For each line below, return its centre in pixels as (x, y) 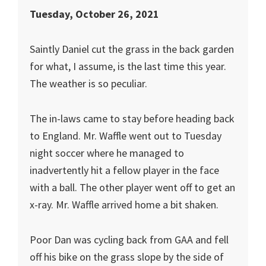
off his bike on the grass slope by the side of (127, 257)
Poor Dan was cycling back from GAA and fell (129, 240)
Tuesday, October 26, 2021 (94, 14)
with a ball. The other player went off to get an (132, 187)
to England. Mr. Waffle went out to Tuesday (126, 136)
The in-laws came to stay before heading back (132, 118)
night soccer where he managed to (107, 153)
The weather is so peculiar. (88, 83)
